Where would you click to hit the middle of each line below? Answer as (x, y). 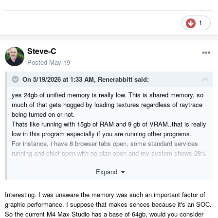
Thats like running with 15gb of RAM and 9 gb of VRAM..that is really (109, 124)
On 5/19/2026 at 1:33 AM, (60, 79)
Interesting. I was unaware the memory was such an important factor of (105, 194)
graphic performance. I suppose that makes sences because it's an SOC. (108, 204)
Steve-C (42, 51)
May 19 (60, 62)
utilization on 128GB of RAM (52, 163)
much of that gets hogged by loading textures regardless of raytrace (107, 105)
